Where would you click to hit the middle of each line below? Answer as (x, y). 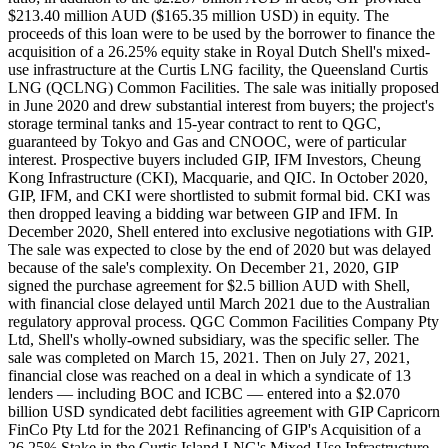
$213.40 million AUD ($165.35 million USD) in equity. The (198, 16)
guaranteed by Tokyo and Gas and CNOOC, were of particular (207, 142)
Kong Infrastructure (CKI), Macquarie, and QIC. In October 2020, (218, 178)
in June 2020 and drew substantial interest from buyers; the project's (221, 106)
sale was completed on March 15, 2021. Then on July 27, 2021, (209, 358)
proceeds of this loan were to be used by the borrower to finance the (221, 34)
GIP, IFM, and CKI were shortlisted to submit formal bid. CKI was (219, 196)
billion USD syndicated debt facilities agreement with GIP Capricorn (224, 412)
